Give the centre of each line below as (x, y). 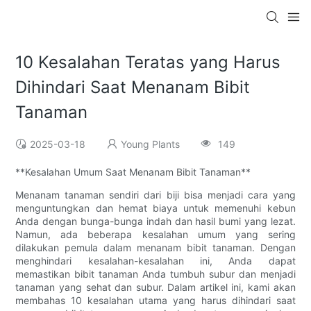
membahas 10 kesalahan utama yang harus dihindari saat (155, 301)
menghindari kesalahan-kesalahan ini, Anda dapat (155, 261)
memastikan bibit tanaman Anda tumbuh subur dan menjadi (155, 274)
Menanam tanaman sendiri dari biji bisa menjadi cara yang (155, 195)
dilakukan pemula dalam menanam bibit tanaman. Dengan (155, 248)
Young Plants (151, 144)
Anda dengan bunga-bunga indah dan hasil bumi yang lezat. (155, 221)
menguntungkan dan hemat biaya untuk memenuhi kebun (155, 208)
